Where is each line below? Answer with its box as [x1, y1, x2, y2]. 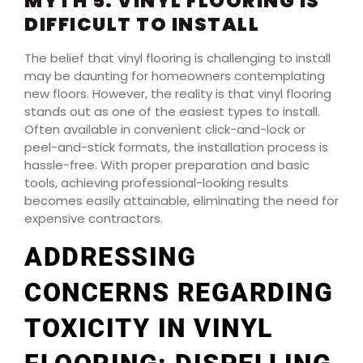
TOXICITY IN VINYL [24, 313, 273, 344]
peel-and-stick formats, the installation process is [24, 138, 328, 156]
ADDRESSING [24, 241, 196, 273]
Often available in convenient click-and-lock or [24, 120, 305, 138]
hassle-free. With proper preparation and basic [24, 156, 310, 173]
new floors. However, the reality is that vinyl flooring [24, 84, 331, 102]
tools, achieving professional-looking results [24, 173, 288, 191]
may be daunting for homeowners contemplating [24, 66, 325, 84]
